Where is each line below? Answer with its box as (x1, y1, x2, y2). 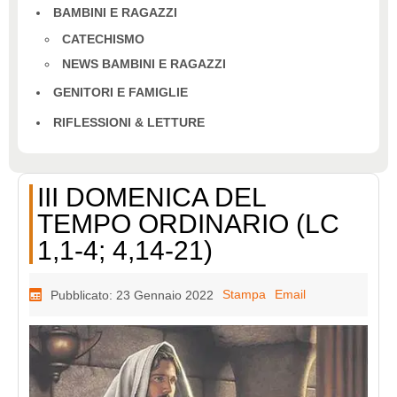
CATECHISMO (62, 32, 144, 47)
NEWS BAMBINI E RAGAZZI (62, 57, 226, 72)
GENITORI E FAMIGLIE (53, 85, 188, 100)
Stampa (222, 287, 267, 302)
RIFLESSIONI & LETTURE (53, 115, 205, 130)
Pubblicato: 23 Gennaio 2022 (51, 288, 214, 303)
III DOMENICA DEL (37, 183, 267, 213)
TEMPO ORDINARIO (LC (37, 209, 340, 239)
